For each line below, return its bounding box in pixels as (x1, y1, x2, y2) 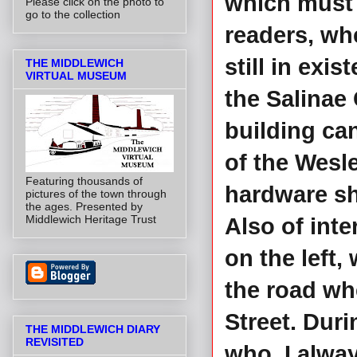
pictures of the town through (25, 186, 167, 200)
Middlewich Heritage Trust (25, 212, 156, 226)
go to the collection (25, 7, 120, 21)
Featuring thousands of (25, 174, 143, 187)
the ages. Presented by (25, 199, 143, 213)
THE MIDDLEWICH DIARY (25, 323, 160, 336)
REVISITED (25, 335, 84, 349)
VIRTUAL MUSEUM (25, 69, 127, 82)
